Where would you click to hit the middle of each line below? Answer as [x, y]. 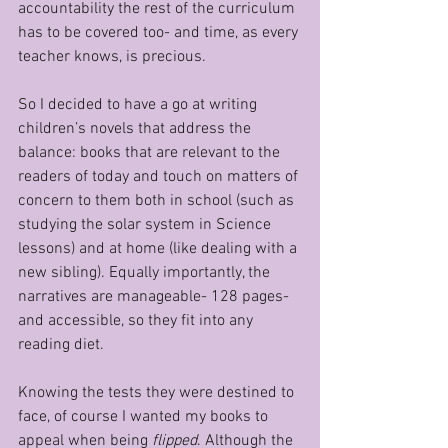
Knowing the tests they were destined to [158, 393]
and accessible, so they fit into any [137, 321]
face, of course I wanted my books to [145, 417]
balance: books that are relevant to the [151, 153]
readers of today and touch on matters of [160, 177]
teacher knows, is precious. [112, 57]
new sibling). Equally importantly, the [146, 273]
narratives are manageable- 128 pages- [155, 297]
